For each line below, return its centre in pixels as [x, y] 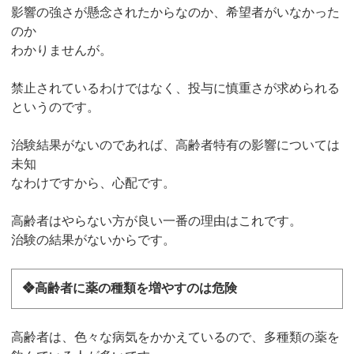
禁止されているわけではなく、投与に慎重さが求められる [176, 88]
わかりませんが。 [62, 50]
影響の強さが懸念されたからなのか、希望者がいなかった [176, 12]
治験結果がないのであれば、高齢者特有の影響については [176, 145]
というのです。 [56, 107]
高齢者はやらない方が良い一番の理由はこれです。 [157, 220]
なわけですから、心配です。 [94, 183]
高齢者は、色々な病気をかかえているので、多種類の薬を [176, 337]
